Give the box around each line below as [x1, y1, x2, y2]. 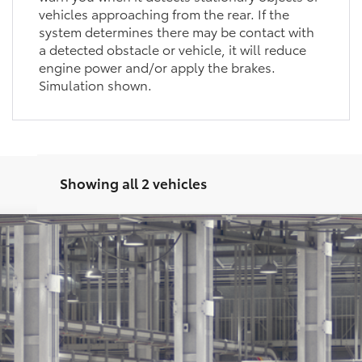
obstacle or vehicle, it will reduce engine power [38, 39, 306, 58]
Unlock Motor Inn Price [116, 317, 246, 336]
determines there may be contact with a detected [38, 21, 314, 40]
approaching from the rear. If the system [38, 3, 263, 23]
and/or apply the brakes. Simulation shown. [38, 57, 285, 76]
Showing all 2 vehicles [62, 154, 205, 175]
